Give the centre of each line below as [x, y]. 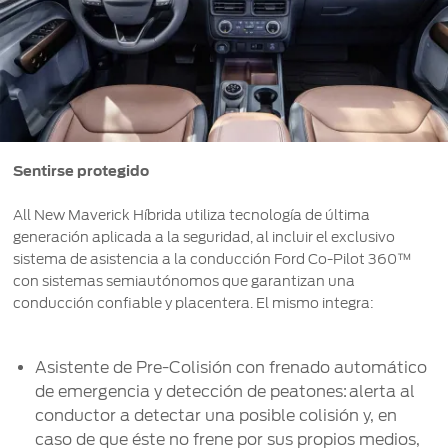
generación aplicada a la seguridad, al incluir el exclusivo [204, 237]
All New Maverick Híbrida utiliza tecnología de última [192, 215]
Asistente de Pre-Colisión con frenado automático [231, 368]
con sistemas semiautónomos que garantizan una [184, 281]
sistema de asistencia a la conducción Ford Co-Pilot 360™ [213, 259]
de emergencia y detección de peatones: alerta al [225, 392]
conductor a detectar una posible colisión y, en [216, 416]
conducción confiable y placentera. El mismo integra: [194, 303]
